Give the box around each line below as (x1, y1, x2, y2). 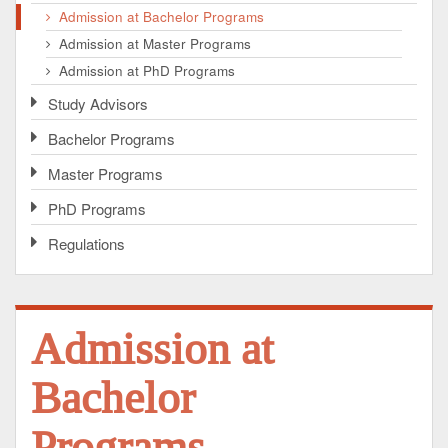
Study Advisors (48, 93, 148, 115)
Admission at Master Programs (59, 34, 251, 54)
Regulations (48, 233, 125, 255)
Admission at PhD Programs (59, 61, 235, 81)
